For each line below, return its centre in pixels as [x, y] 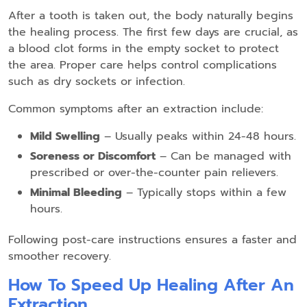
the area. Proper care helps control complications [143, 65]
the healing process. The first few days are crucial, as [153, 33]
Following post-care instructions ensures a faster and [152, 240]
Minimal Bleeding [76, 193]
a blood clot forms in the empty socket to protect [144, 49]
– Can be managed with [223, 157]
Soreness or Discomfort [93, 157]
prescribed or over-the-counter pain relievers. [154, 173]
